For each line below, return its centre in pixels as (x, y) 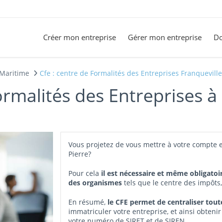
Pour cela (85, 173)
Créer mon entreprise (80, 37)
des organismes (95, 183)
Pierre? (80, 154)
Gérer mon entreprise (165, 37)
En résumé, (88, 202)
